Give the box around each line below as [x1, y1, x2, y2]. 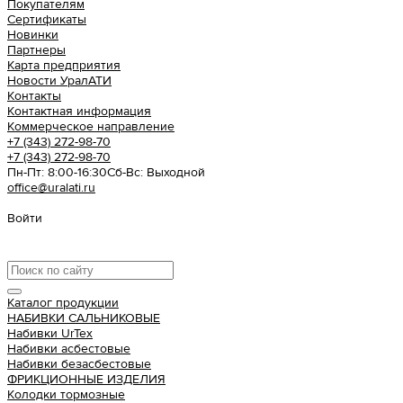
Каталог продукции [7, 295, 119, 310]
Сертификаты [7, 12, 86, 27]
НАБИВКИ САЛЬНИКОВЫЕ [7, 310, 160, 326]
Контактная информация [7, 103, 151, 119]
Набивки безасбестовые [7, 356, 151, 372]
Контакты [7, 88, 61, 103]
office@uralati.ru [7, 180, 95, 195]
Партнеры [7, 42, 66, 58]
